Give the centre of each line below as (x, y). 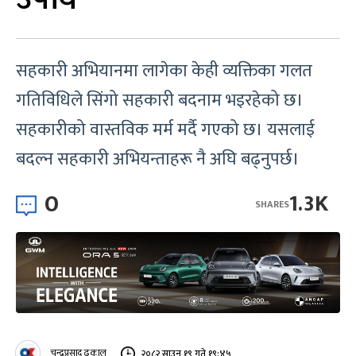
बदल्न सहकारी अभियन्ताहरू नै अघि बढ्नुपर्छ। (158, 159)
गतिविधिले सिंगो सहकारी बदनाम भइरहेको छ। (160, 101)
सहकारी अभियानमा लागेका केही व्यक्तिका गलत (164, 71)
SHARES (272, 204)
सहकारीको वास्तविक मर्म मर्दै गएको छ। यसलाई (165, 130)
